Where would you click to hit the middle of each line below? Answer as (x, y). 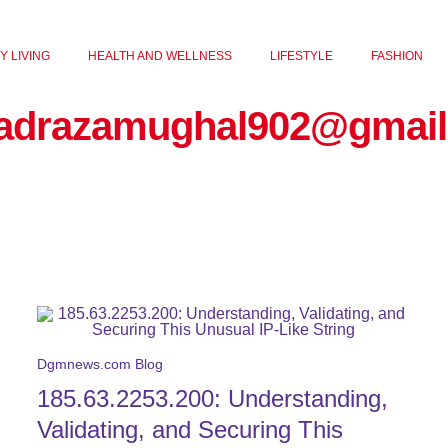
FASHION (397, 55)
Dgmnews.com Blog (100, 364)
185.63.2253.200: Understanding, (213, 398)
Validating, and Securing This (190, 429)
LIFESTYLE (302, 55)
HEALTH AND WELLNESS (160, 55)
